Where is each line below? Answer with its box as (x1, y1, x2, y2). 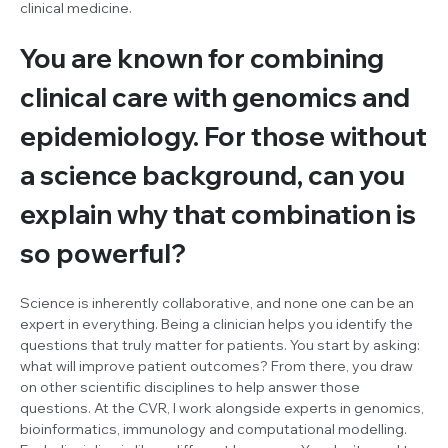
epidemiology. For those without (20, 119, 427, 153)
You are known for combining (20, 41, 384, 75)
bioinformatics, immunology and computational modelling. (20, 419, 407, 438)
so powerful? (20, 236, 191, 270)
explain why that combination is (20, 197, 416, 231)
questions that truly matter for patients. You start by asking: (20, 335, 420, 354)
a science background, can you (20, 158, 405, 192)
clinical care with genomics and (20, 80, 410, 114)
